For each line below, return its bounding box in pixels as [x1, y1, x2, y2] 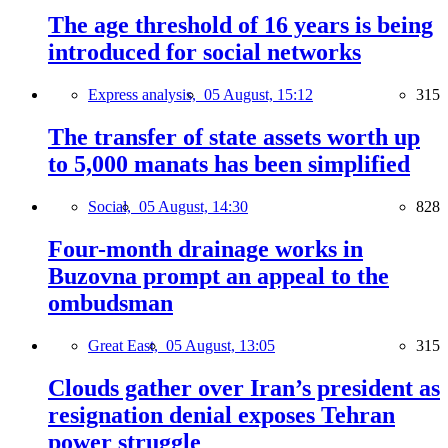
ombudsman [48, 289, 173, 316]
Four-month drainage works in [48, 235, 363, 262]
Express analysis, [88, 86, 204, 104]
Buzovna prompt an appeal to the [48, 262, 389, 289]
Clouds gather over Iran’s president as [48, 374, 440, 401]
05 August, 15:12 [204, 86, 313, 104]
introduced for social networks [48, 39, 361, 66]
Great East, [88, 336, 166, 354]
